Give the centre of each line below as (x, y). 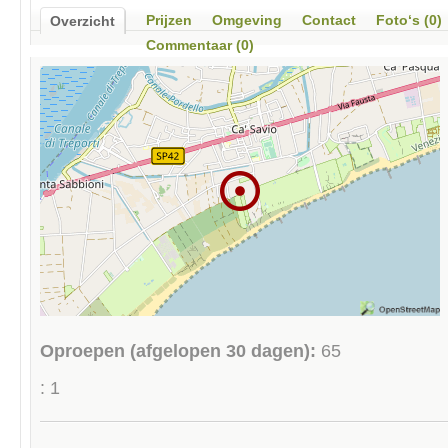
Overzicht (82, 22)
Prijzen (169, 21)
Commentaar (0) (200, 46)
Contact (329, 21)
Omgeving (247, 21)
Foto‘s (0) (409, 21)
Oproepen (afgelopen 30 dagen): (178, 351)
